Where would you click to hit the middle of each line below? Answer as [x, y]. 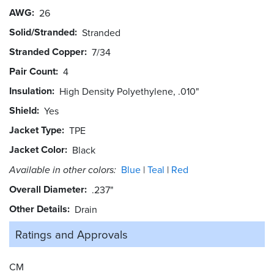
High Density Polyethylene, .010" [129, 91]
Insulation [31, 91]
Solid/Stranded [42, 32]
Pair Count [32, 71]
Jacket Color [37, 149]
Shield [23, 110]
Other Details [38, 209]
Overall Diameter [47, 189]
